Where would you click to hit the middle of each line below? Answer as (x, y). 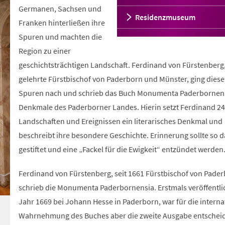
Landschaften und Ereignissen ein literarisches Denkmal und (121, 121)
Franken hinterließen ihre (62, 23)
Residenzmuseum (165, 17)
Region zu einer (45, 51)
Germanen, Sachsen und (60, 9)
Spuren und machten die (61, 37)
